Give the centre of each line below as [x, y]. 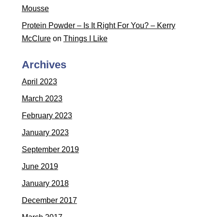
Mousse [35, 9]
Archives [44, 65]
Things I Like [85, 39]
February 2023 [47, 116]
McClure [36, 39]
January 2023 [45, 133]
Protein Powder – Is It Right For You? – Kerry [98, 26]
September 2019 [50, 150]
